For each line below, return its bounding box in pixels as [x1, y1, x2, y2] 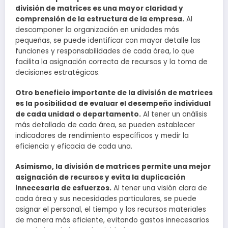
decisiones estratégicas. [15, 67, 100, 77]
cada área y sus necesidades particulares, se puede [15, 194, 196, 204]
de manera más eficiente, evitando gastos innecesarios [15, 215, 209, 225]
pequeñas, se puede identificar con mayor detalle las [15, 35, 201, 45]
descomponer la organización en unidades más [15, 24, 179, 35]
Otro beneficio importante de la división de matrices [15, 88, 213, 98]
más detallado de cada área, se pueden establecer [15, 120, 195, 130]
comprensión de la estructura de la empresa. [15, 14, 184, 24]
